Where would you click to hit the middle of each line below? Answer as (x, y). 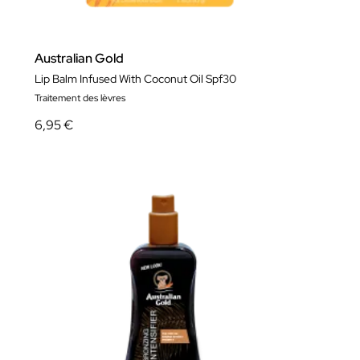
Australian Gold (79, 59)
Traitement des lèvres (80, 98)
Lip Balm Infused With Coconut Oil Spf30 (135, 79)
